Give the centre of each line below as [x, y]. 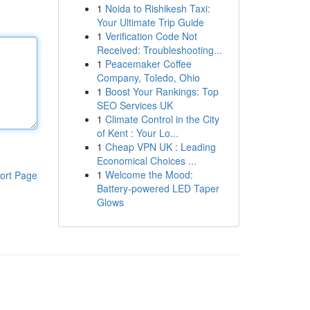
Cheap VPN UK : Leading [160, 147]
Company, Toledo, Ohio [148, 77]
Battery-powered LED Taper [158, 188]
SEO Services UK [135, 105]
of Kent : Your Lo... [137, 133]
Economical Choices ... [146, 161]
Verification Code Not [151, 36]
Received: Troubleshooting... [159, 50]
